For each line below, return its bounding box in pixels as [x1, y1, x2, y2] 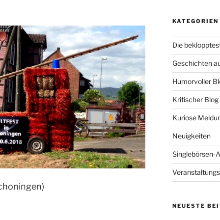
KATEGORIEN [172, 17, 219, 25]
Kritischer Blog [172, 95, 219, 104]
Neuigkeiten [172, 131, 211, 140]
